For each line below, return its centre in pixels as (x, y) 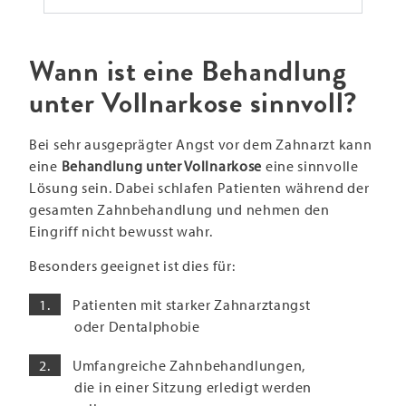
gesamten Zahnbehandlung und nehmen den (179, 209)
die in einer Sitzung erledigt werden (193, 387)
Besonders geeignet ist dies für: (132, 265)
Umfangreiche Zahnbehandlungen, (189, 366)
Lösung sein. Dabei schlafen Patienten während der (199, 187)
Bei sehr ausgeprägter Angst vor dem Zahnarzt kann (201, 144)
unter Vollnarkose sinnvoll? (193, 102)
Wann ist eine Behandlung (188, 71)
